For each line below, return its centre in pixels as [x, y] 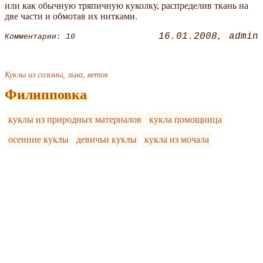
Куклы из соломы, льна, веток [57, 75]
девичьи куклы [107, 140]
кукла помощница [186, 120]
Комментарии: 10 [40, 36]
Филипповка [46, 95]
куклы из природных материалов [75, 120]
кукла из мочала [176, 140]
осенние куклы [39, 140]
